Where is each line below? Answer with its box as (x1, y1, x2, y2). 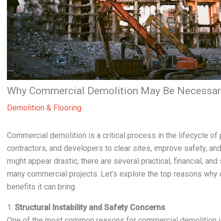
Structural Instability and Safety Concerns (15, 203, 165, 212)
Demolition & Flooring (7, 103, 81, 112)
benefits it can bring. (7, 182, 76, 191)
